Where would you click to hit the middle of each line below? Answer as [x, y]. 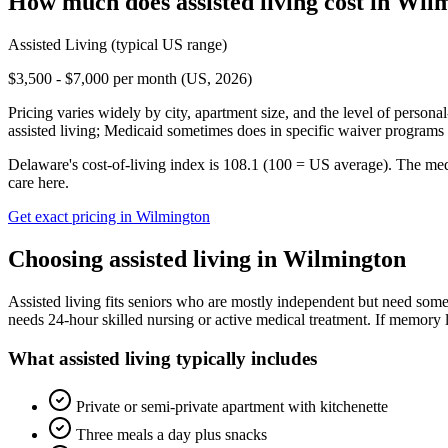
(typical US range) [167, 45]
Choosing [58, 258]
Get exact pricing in [72, 217]
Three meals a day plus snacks [171, 435]
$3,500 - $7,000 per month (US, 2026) [130, 79]
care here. [38, 183]
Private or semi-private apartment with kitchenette [232, 407]
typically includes [244, 358]
